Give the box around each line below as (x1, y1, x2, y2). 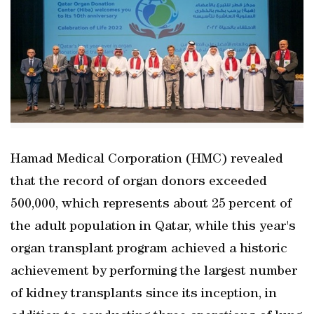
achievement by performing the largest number (11, 265, 297, 279)
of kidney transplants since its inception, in (11, 287, 277, 301)
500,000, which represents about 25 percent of (11, 198, 292, 212)
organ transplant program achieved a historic (11, 243, 287, 257)
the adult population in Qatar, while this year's (11, 220, 296, 234)
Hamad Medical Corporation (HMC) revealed (11, 153, 283, 167)
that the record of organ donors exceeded (11, 175, 267, 189)
